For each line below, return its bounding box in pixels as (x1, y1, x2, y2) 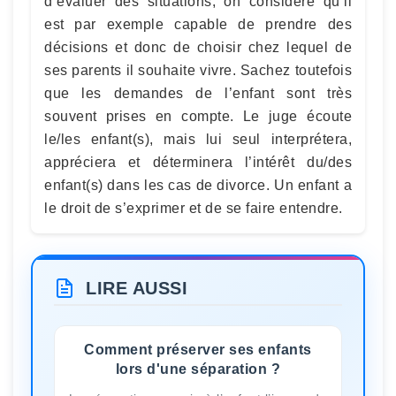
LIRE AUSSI (86, 278, 187, 298)
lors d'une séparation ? (115, 361, 281, 377)
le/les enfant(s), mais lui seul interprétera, (44, 132, 352, 147)
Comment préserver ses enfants (84, 341, 312, 357)
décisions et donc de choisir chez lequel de (44, 40, 352, 55)
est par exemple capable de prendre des (44, 17, 352, 32)
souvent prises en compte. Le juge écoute (44, 109, 352, 124)
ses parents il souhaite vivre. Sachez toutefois (44, 63, 352, 78)
